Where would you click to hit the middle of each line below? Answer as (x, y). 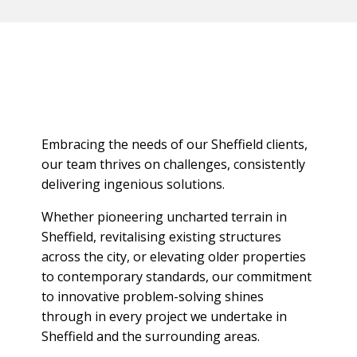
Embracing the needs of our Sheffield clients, (175, 144)
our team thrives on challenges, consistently (174, 164)
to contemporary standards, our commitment (177, 276)
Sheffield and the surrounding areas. (151, 336)
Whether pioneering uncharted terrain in (165, 216)
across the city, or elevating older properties (174, 256)
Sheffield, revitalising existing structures (162, 236)
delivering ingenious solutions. (133, 184)
